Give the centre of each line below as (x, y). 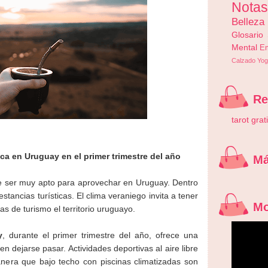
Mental (244, 47)
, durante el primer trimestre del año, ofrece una (100, 235)
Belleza (248, 22)
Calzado (243, 60)
